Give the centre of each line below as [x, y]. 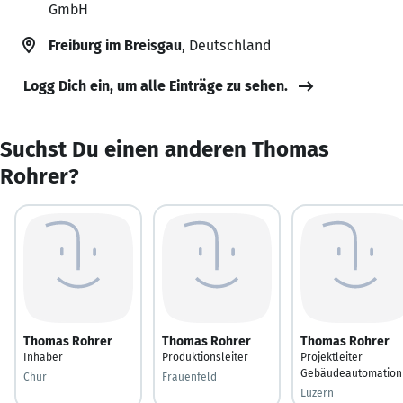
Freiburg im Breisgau [115, 45]
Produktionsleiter [205, 357]
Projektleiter [331, 357]
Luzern [317, 393]
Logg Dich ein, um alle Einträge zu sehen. [156, 85]
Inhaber [43, 357]
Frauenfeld [189, 376]
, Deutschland [226, 45]
